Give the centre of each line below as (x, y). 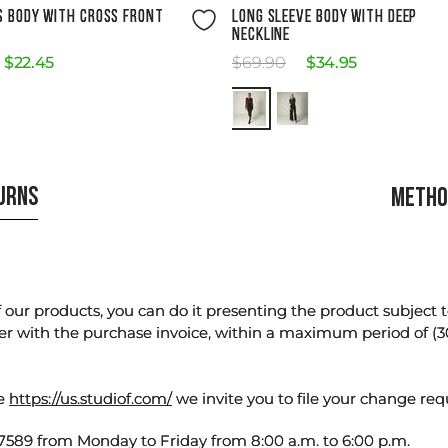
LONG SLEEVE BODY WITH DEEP (325, 17)
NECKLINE (261, 35)
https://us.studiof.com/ (90, 398)
